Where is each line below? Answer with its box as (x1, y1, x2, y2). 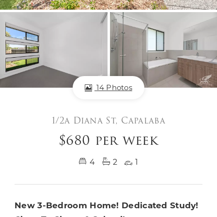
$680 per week (59, 130, 158, 151)
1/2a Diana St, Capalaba (52, 114, 165, 128)
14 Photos (94, 85, 132, 93)
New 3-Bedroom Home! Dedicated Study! (15, 202, 199, 211)
